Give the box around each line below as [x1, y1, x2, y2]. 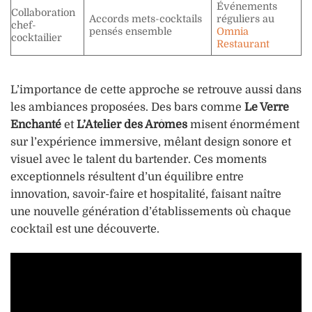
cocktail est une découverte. [10, 223, 159, 236]
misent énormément [187, 118, 299, 132]
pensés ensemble [89, 26, 173, 38]
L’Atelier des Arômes [77, 118, 187, 132]
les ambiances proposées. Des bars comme [10, 101, 244, 114]
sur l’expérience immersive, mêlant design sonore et [10, 136, 291, 149]
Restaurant [217, 38, 270, 50]
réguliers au [217, 13, 275, 25]
